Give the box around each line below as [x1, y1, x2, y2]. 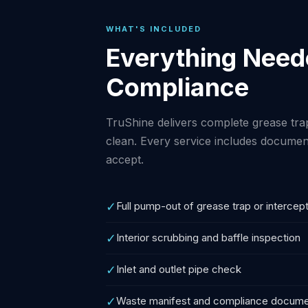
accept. [106, 153, 144, 166]
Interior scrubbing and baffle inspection [116, 231, 300, 244]
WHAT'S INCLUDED [106, 24, 201, 34]
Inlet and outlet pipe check [116, 263, 241, 276]
